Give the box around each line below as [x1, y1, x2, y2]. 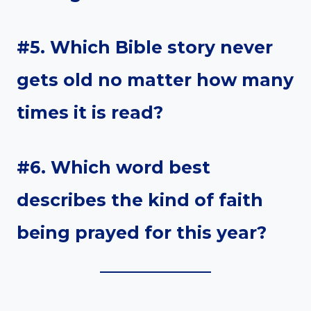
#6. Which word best [17, 157, 210, 178]
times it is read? [17, 102, 163, 124]
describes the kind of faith [17, 190, 263, 211]
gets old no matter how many [17, 69, 294, 91]
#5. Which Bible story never [17, 37, 273, 58]
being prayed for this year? [17, 222, 267, 244]
